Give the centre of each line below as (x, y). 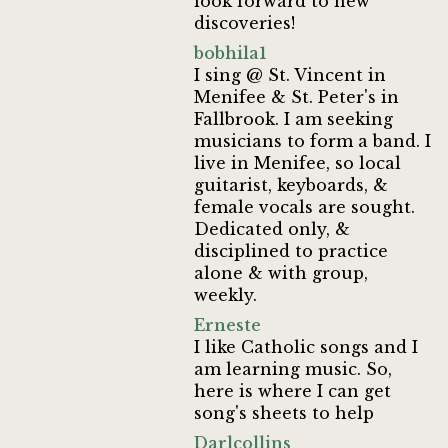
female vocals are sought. (305, 207)
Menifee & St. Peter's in (297, 97)
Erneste (228, 325)
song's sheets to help (284, 413)
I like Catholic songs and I (306, 347)
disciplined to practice (291, 251)
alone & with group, (281, 273)
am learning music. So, (293, 369)
